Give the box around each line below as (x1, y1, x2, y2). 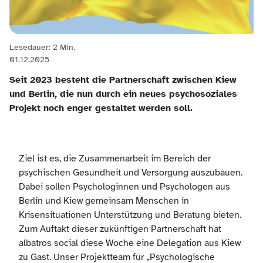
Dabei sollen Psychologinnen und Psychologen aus (19, 181, 230, 193)
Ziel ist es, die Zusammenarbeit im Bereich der (19, 153, 211, 165)
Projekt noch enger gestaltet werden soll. (9, 102, 193, 114)
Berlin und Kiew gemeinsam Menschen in (19, 195, 189, 207)
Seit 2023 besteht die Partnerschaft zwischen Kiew (9, 74, 237, 86)
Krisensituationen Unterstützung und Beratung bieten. (19, 209, 241, 221)
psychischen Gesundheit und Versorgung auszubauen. (19, 167, 242, 179)
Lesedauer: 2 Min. (9, 42, 75, 53)
